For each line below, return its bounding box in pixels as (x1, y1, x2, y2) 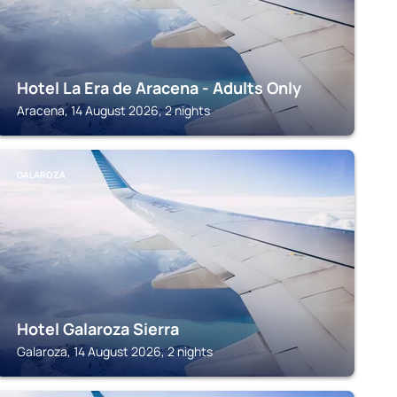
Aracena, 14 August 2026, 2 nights (16, 102, 210, 119)
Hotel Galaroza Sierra (16, 318, 179, 339)
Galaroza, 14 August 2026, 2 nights (16, 343, 213, 360)
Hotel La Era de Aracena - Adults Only (16, 77, 301, 98)
